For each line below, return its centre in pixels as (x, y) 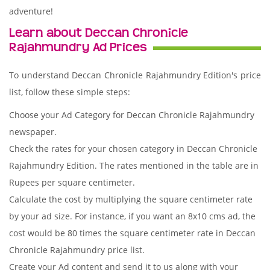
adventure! (31, 11)
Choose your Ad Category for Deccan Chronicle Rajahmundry (132, 115)
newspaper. (33, 132)
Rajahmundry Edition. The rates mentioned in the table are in (134, 165)
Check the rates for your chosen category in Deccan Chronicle (133, 149)
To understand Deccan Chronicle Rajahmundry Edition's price (135, 75)
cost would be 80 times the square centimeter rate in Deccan (132, 233)
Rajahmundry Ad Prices (78, 48)
